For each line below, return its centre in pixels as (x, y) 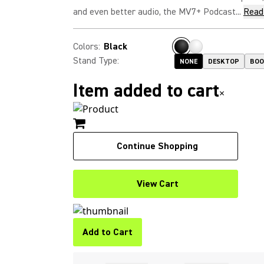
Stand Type (95, 61)
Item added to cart (146, 90)
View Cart (157, 184)
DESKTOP (224, 62)
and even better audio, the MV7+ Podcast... (157, 12)
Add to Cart (108, 232)
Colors (86, 47)
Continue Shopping (157, 146)
